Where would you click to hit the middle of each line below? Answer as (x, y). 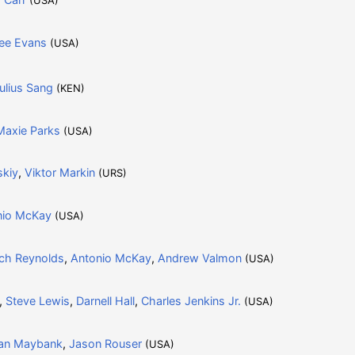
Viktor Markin (59, 172)
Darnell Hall (105, 300)
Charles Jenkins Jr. (191, 300)
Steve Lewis (37, 300)
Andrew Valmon (199, 258)
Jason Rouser (105, 343)
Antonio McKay (111, 258)
